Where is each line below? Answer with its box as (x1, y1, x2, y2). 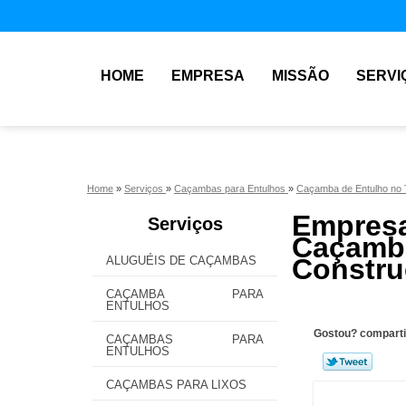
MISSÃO (272, 68, 329, 83)
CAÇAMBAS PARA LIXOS (106, 378, 246, 391)
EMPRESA (171, 68, 245, 83)
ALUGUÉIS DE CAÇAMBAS (106, 254, 256, 267)
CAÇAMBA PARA (106, 287, 264, 301)
